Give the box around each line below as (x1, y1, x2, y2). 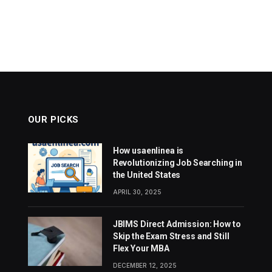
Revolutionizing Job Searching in (112, 158, 243, 168)
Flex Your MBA (112, 243, 169, 254)
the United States (112, 170, 181, 180)
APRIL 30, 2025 (112, 188, 161, 196)
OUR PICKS (27, 114, 80, 126)
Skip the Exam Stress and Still (112, 231, 229, 242)
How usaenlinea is (112, 146, 184, 156)
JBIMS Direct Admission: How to (112, 219, 241, 229)
